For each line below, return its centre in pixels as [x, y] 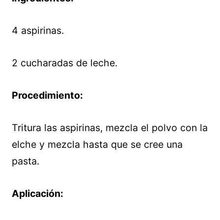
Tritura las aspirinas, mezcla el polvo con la [110, 127]
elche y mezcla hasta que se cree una [97, 144]
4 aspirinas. [38, 30]
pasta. [26, 161]
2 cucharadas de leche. [65, 63]
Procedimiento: [47, 95]
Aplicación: [38, 193]
